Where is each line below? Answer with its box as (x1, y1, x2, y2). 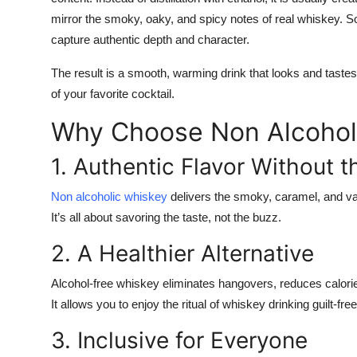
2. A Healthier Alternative (51, 240, 314, 268)
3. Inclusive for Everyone (51, 327, 308, 355)
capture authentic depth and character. (51, 33, 249, 47)
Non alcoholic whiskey (51, 190, 167, 204)
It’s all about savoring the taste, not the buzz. (51, 210, 281, 225)
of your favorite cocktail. (51, 87, 175, 101)
